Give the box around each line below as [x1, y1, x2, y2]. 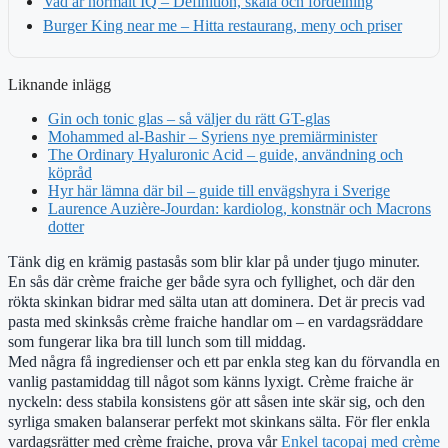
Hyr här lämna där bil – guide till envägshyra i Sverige [48, 181, 390, 199]
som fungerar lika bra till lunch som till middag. [8, 331, 306, 351]
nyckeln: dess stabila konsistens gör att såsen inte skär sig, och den [8, 391, 425, 411]
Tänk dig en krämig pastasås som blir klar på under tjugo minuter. [8, 251, 420, 271]
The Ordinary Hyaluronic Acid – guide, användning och [48, 145, 403, 163]
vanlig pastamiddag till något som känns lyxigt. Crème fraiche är [8, 371, 413, 391]
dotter [48, 217, 84, 235]
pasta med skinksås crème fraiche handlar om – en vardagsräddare [8, 311, 423, 331]
